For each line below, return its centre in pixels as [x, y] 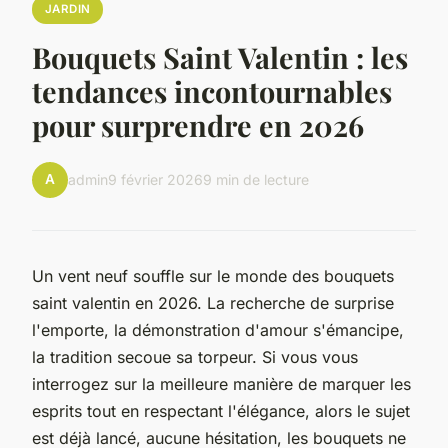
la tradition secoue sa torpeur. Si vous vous [195, 356]
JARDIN [67, 9]
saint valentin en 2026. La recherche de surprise [213, 302]
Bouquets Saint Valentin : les [220, 56]
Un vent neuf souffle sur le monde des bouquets [213, 275]
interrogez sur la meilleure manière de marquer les [221, 383]
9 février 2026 [155, 180]
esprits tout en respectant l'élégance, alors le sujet [221, 410]
